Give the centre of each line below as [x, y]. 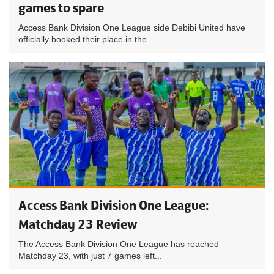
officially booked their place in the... [86, 39]
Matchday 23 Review [78, 224]
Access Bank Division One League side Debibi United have [132, 28]
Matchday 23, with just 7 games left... [90, 256]
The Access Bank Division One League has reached [119, 244]
